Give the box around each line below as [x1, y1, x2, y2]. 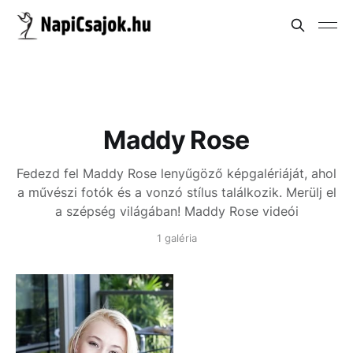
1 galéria [156, 232, 197, 244]
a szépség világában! [54, 203, 184, 219]
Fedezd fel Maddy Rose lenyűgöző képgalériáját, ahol [17, 165, 336, 181]
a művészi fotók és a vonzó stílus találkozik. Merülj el [17, 184, 336, 200]
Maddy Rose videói [184, 203, 299, 219]
